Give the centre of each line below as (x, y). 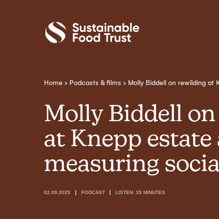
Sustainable (63, 25)
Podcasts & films (95, 83)
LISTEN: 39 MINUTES (140, 192)
